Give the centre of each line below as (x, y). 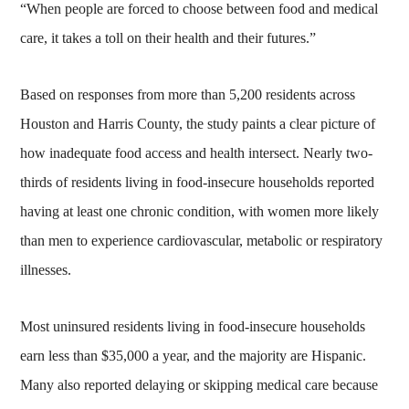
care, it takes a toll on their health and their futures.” (168, 37)
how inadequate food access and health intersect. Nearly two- (197, 152)
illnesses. (46, 269)
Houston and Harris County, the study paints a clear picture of (198, 123)
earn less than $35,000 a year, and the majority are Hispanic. (194, 355)
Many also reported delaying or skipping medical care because (199, 384)
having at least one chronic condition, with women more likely (200, 211)
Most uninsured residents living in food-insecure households (193, 326)
